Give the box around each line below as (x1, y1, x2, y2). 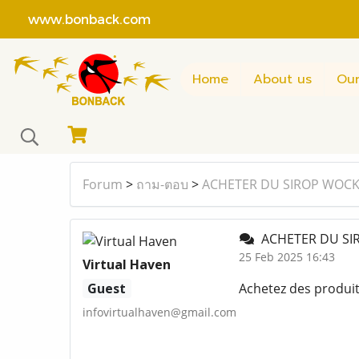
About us (253, 69, 312, 89)
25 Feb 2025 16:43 (238, 249, 335, 265)
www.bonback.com (12, 10, 151, 26)
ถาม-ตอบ (136, 175, 188, 194)
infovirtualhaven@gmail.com (83, 305, 236, 321)
